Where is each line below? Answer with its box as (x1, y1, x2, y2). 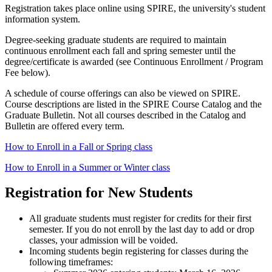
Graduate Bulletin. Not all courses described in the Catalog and (5, 109, 246, 120)
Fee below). (5, 67, 50, 78)
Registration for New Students (5, 185, 192, 201)
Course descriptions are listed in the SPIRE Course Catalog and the (5, 98, 262, 109)
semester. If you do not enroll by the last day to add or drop (29, 224, 254, 235)
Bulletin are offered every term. (5, 120, 124, 131)
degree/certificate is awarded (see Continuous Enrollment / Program (5, 56, 263, 67)
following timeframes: (29, 257, 113, 268)
